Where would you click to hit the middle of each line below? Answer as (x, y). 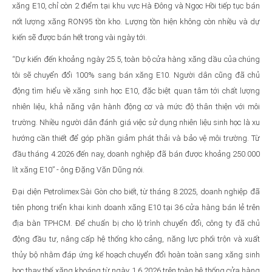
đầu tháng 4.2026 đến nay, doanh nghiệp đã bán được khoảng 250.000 (136, 154)
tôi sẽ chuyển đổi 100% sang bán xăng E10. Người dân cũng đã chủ (136, 75)
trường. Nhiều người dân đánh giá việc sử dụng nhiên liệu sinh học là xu (136, 122)
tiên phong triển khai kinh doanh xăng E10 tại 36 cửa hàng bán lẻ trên (136, 207)
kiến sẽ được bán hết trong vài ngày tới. (80, 37)
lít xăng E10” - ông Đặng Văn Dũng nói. (78, 169)
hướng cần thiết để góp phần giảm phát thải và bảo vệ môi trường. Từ (136, 138)
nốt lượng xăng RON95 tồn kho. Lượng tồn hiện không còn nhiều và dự (136, 21)
